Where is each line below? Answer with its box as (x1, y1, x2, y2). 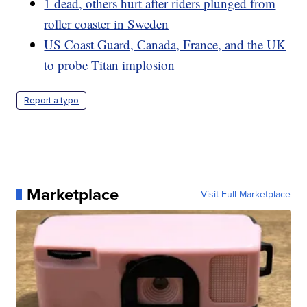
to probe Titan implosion (44, 56, 175, 73)
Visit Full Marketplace (200, 186, 291, 201)
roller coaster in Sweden (44, 14, 169, 32)
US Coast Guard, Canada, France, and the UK (44, 35, 286, 53)
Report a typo (24, 95, 79, 106)
